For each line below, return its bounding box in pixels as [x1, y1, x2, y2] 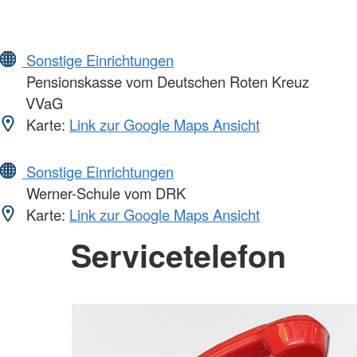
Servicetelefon [71, 232, 286, 277]
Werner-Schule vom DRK [22, 182, 186, 203]
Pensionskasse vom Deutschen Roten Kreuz [22, 70, 309, 92]
